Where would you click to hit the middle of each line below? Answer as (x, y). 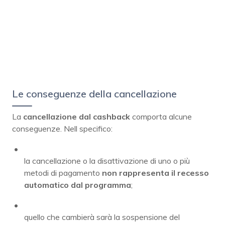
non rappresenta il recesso (155, 173)
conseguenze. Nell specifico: (62, 128)
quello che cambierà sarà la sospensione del (102, 217)
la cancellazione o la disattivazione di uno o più (107, 160)
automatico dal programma (78, 185)
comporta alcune (161, 116)
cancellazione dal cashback (77, 116)
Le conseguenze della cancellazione (94, 93)
